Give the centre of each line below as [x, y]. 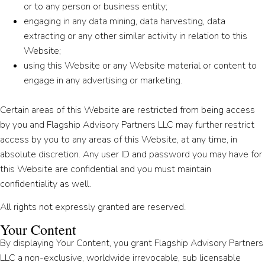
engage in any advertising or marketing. [103, 80]
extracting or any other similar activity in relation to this [135, 36]
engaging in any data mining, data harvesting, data [125, 21]
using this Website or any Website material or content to [140, 65]
